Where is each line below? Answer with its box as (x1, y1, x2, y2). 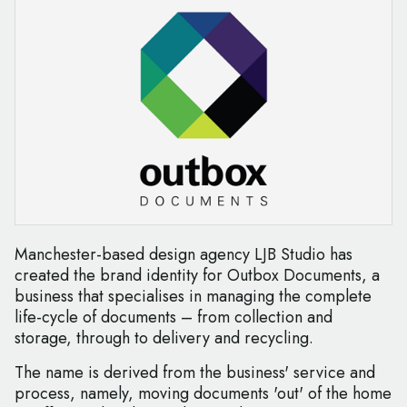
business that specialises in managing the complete (15, 284, 372, 309)
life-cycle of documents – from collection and (15, 305, 333, 330)
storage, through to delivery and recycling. (15, 326, 313, 351)
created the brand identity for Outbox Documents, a (15, 263, 380, 288)
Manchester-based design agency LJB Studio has (15, 243, 352, 267)
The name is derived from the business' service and (15, 361, 375, 385)
